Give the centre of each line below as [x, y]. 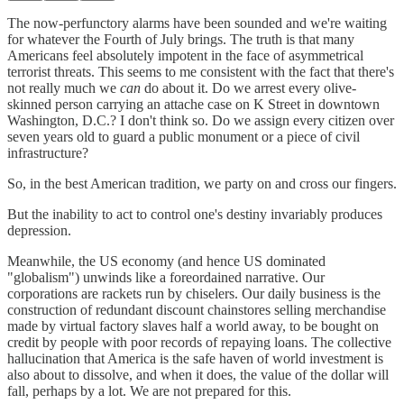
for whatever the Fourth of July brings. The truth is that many [181, 39]
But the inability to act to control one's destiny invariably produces [195, 214]
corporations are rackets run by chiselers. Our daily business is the [194, 293]
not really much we [64, 87]
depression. [39, 230]
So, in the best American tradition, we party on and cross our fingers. [202, 183]
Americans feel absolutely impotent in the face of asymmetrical [185, 55]
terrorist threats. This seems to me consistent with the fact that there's [201, 71]
